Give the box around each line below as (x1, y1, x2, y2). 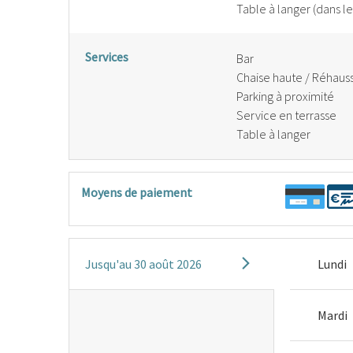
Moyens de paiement (81, 184, 192, 200)
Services (85, 49, 128, 65)
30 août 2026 (134, 256, 202, 272)
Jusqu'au (85, 256, 132, 272)
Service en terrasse (236, 107, 336, 123)
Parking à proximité (236, 88, 334, 104)
